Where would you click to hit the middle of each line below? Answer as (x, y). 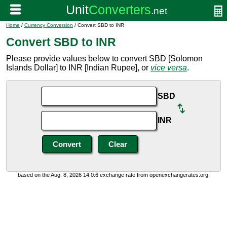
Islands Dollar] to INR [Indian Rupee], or (78, 68)
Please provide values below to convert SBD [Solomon (104, 59)
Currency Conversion (49, 25)
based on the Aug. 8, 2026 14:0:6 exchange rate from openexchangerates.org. (113, 175)
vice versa (169, 68)
